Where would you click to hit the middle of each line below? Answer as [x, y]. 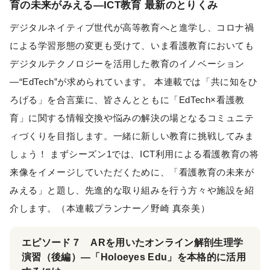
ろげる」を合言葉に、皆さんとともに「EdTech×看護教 [127, 99]
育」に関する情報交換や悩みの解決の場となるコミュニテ [132, 118]
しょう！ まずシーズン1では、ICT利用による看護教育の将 [134, 154]
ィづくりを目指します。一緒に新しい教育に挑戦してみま [132, 136]
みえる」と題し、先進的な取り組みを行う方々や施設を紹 [132, 190]
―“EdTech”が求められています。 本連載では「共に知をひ [134, 81]
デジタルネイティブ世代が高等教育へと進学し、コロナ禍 [132, 27]
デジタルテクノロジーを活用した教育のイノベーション [127, 63]
